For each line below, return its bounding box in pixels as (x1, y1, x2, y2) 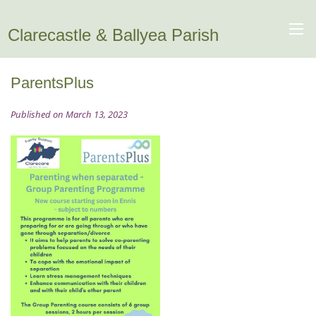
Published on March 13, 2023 (11, 108, 128, 121)
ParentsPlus (11, 74, 94, 92)
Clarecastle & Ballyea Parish (7, 25, 219, 44)
